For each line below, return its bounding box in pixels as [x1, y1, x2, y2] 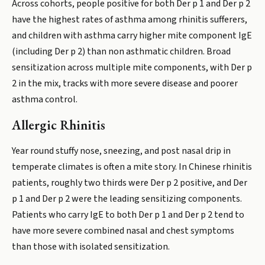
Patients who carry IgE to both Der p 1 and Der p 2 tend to [12, 208, 244, 221]
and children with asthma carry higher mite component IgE [12, 29, 252, 42]
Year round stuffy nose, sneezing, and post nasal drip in [12, 144, 231, 157]
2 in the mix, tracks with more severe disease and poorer [12, 77, 238, 90]
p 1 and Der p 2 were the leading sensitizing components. [12, 192, 242, 205]
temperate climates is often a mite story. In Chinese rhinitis [12, 160, 252, 173]
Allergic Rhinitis [12, 117, 105, 134]
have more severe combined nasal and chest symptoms [12, 224, 234, 237]
